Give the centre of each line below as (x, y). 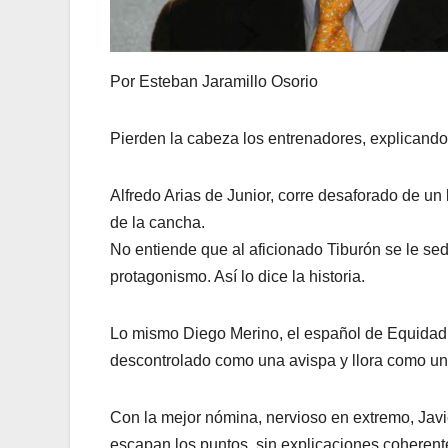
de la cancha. (157, 222)
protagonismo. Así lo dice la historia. (237, 276)
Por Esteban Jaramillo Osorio (214, 81)
